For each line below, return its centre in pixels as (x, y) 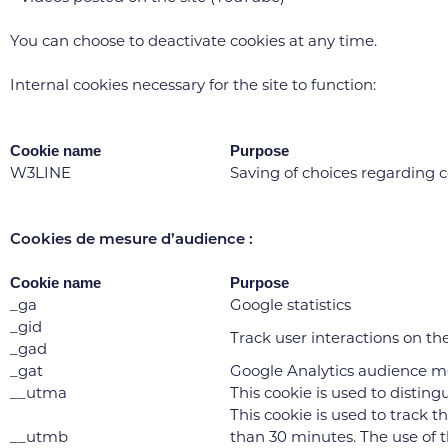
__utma (38, 392)
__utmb (39, 436)
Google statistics (290, 304)
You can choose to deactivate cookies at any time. (193, 40)
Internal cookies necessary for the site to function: (193, 84)
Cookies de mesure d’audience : (131, 238)
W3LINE (40, 172)
